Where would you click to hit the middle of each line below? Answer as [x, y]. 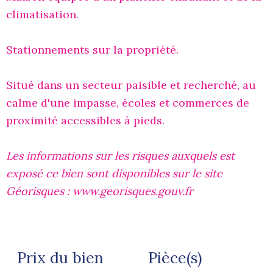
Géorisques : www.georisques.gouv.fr [100, 191]
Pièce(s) [175, 258]
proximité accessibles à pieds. [85, 121]
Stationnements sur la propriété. [92, 50]
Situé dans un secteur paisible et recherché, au [131, 85]
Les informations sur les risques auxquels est [120, 156]
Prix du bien [60, 258]
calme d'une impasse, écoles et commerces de [128, 103]
